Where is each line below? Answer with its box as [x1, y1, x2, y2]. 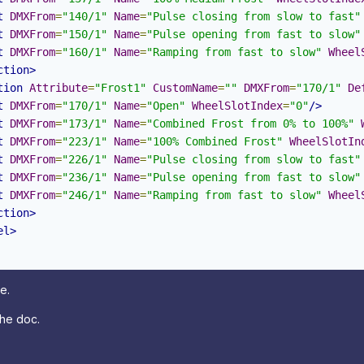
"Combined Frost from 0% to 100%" [146, 117, 354, 131]
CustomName [153, 81, 218, 95]
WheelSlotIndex [192, 99, 283, 113]
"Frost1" [94, 81, 146, 95]
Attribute [29, 81, 88, 95]
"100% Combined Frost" [146, 135, 283, 149]
